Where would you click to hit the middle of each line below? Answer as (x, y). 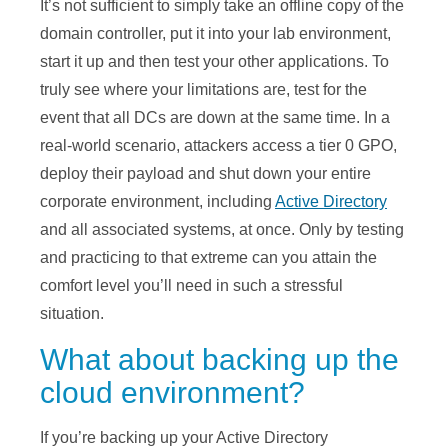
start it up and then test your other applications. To (214, 62)
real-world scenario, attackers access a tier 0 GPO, (218, 146)
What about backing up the (219, 360)
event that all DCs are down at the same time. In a (215, 118)
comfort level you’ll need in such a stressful (191, 286)
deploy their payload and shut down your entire (205, 174)
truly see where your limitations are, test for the (203, 90)
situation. (72, 314)
